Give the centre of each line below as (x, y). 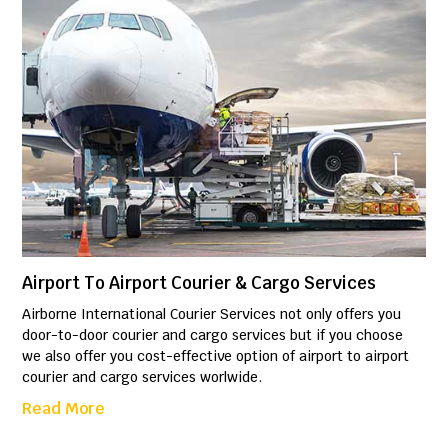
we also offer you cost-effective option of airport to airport (216, 356)
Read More (64, 409)
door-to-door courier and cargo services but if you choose (213, 335)
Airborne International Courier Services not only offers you (212, 314)
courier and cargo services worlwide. (142, 377)
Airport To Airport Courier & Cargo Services (199, 283)
